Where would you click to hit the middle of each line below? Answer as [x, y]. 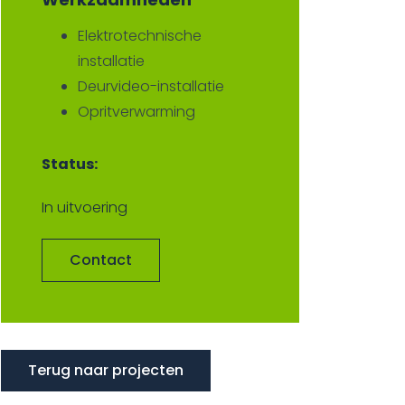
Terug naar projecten [106, 370]
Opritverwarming [137, 112]
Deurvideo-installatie [151, 86]
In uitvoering [85, 207]
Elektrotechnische [140, 36]
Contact [101, 260]
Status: [70, 164]
